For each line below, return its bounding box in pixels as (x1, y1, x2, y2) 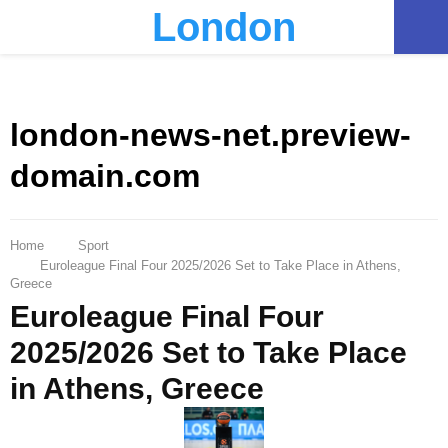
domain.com (10, 158, 200, 195)
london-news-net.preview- (10, 117, 411, 154)
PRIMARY (26, 12, 135, 39)
